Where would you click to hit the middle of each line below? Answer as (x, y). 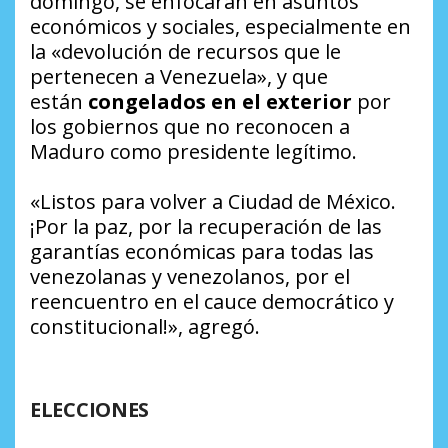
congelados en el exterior (220, 101)
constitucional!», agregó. (145, 326)
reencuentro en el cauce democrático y (212, 301)
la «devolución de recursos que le (185, 51)
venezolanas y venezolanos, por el (190, 276)
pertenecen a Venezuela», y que (179, 76)
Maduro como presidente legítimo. (193, 151)
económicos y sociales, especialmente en (220, 26)
